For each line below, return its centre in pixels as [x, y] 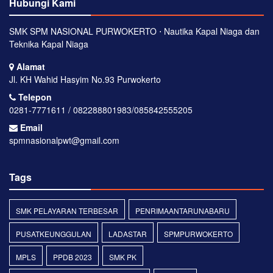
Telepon [34, 97]
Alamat [30, 66]
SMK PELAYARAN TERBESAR [67, 210]
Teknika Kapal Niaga [49, 44]
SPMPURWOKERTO [198, 233]
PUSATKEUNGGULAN [54, 233]
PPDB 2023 [73, 257]
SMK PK [123, 257]
